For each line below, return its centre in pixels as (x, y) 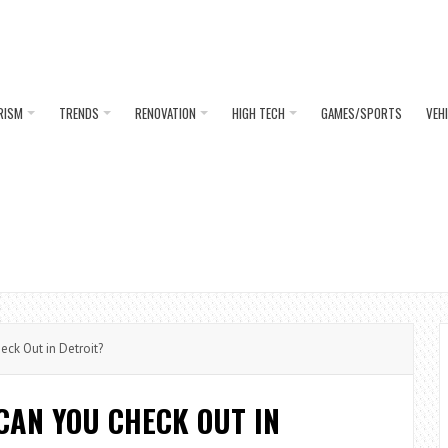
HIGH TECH (258, 113)
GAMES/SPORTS (361, 113)
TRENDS (79, 113)
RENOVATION (165, 113)
